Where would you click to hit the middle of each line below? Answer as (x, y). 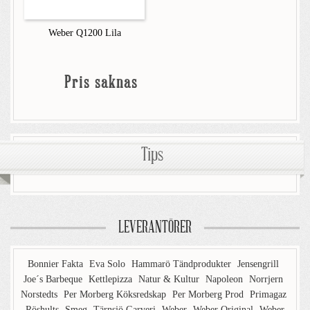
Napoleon (226, 279)
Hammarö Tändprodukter (183, 264)
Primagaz (268, 294)
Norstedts (40, 294)
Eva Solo (109, 264)
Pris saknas (101, 83)
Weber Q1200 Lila (84, 33)
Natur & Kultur (170, 279)
